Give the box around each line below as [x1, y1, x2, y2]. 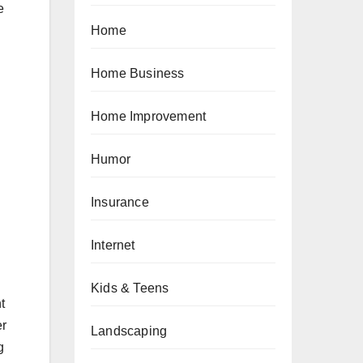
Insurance [91, 195, 149, 209]
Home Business [91, 66, 185, 80]
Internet [91, 238, 135, 252]
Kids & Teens [91, 281, 169, 295]
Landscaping [91, 324, 168, 338]
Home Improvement [91, 109, 207, 123]
